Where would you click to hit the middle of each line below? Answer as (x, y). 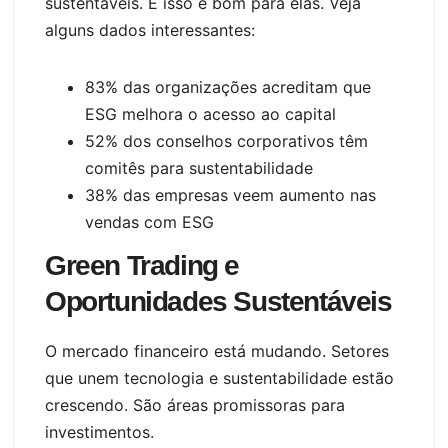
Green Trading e (142, 266)
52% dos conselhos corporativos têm (226, 140)
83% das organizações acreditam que (228, 86)
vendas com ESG (149, 221)
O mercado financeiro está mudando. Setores (217, 351)
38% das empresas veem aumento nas (230, 194)
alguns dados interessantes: (150, 29)
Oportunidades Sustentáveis (218, 302)
